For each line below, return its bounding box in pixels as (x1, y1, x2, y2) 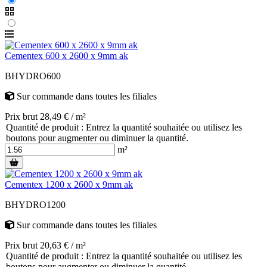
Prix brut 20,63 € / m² (5, 240, 86, 250)
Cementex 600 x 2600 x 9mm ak (5, 50, 128, 61)
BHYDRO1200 (5, 199, 66, 210)
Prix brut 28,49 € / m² (5, 111, 86, 122)
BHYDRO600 (5, 70, 61, 81)
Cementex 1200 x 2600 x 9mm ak (5, 179, 133, 190)
